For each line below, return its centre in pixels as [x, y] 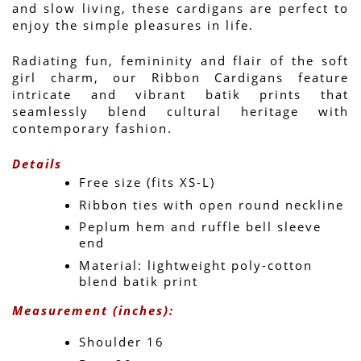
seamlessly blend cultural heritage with [180, 111]
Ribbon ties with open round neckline [212, 204]
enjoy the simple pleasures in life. [135, 25]
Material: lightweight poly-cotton [196, 266]
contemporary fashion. [92, 128]
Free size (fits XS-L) [147, 182]
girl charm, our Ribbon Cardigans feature [180, 77]
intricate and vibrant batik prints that [180, 94]
